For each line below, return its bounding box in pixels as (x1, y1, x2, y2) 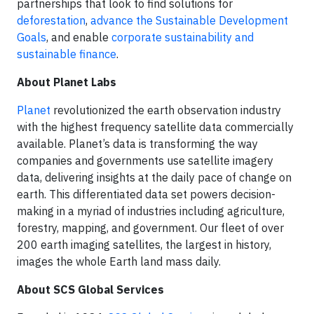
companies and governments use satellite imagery (17, 153, 273, 168)
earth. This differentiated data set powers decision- (17, 187, 275, 202)
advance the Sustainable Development (90, 13, 288, 28)
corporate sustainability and (111, 30, 254, 45)
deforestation (17, 13, 86, 28)
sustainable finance (17, 47, 116, 62)
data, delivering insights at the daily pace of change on (17, 170, 292, 185)
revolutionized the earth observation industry (50, 103, 281, 118)
